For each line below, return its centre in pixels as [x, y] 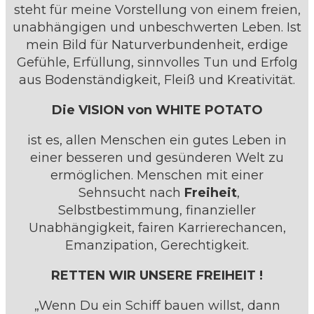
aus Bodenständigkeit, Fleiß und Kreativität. [157, 80]
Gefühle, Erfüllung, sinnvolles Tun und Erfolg [157, 63]
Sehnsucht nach [129, 193]
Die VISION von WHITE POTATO [157, 110]
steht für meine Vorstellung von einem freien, [157, 10]
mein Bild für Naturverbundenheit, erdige [157, 45]
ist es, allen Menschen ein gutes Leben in [157, 141]
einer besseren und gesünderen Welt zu [157, 158]
